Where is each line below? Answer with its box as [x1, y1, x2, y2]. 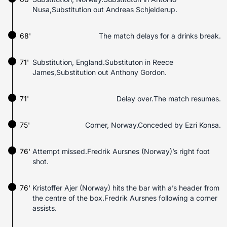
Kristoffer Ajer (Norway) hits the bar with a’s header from [32, 183, 219, 192]
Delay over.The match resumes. [117, 94, 221, 103]
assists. [32, 204, 57, 212]
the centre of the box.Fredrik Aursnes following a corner [32, 194, 217, 202]
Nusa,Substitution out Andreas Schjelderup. [32, 5, 177, 14]
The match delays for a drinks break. [99, 31, 221, 40]
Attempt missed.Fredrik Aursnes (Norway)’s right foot [32, 147, 210, 156]
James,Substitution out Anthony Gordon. [32, 68, 167, 77]
